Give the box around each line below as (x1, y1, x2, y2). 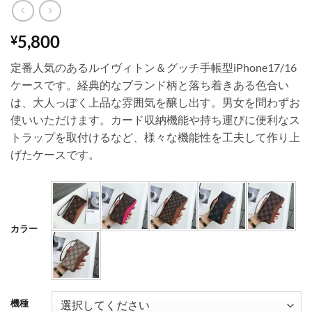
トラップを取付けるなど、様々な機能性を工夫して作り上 (10, 130, 300, 143)
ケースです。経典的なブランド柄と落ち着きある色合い (10, 77, 289, 91)
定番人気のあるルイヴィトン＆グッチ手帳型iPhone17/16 (10, 60, 297, 74)
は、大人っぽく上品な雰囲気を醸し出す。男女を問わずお (10, 95, 300, 109)
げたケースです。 (10, 147, 100, 161)
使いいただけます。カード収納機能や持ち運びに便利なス (10, 112, 300, 126)
